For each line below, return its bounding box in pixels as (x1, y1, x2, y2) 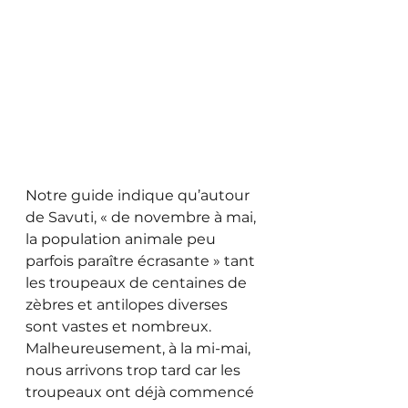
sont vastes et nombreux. (25, 317, 215, 335)
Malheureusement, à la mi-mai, (25, 339, 254, 357)
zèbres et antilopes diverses (25, 295, 231, 313)
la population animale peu (25, 229, 219, 248)
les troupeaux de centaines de (25, 273, 250, 291)
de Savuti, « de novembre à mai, (25, 208, 260, 226)
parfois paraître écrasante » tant (25, 251, 259, 270)
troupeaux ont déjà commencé (25, 382, 258, 401)
